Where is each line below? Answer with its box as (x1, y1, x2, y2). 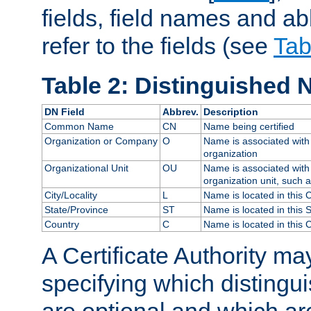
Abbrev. (162, 106, 199, 118)
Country (44, 219, 79, 230)
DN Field (44, 106, 85, 118)
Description (203, 106, 258, 118)
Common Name (44, 121, 114, 133)
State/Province (44, 204, 108, 216)
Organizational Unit (44, 162, 128, 174)
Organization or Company (44, 135, 158, 147)
